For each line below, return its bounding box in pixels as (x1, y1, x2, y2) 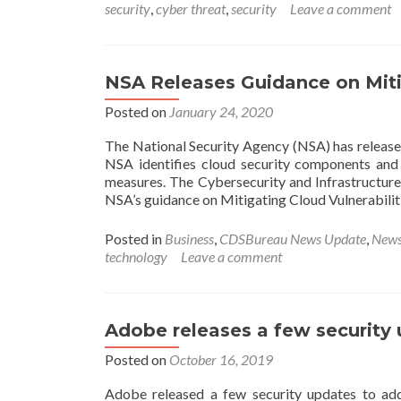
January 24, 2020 (169, 103, 273, 120)
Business (165, 230, 214, 247)
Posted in (105, 230, 165, 247)
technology (105, 248, 167, 265)
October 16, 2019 (169, 351, 273, 368)
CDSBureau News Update (219, 230, 366, 247)
